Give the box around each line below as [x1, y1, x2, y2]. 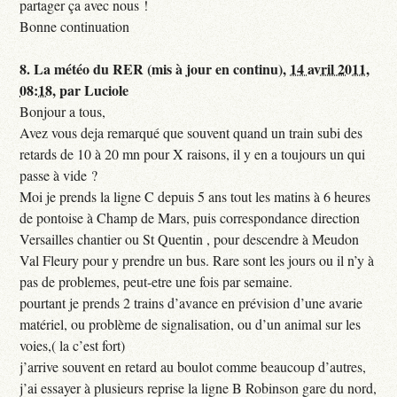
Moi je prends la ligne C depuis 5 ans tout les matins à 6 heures [19, 187, 371, 206]
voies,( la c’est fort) [19, 336, 126, 355]
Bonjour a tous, [19, 102, 106, 121]
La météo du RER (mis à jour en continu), [34, 58, 291, 80]
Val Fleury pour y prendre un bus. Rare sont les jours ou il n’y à [19, 251, 375, 270]
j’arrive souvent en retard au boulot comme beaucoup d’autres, [19, 357, 367, 377]
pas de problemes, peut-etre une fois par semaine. [19, 272, 293, 292]
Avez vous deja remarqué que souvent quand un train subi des [19, 123, 363, 143]
